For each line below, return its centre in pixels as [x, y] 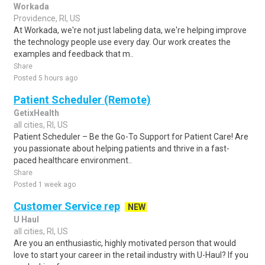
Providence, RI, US [47, 18]
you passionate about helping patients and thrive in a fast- [122, 148]
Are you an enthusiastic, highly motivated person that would [125, 243]
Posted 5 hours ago [46, 78]
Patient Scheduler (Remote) [82, 100]
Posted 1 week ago [45, 185]
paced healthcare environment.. [73, 160]
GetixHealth [36, 113]
